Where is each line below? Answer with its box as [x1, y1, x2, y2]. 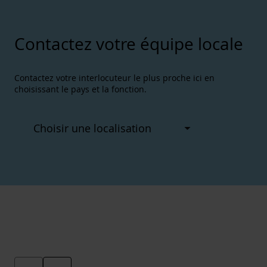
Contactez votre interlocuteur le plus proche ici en [14, 72, 215, 84]
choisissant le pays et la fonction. [14, 83, 147, 95]
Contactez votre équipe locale [14, 33, 243, 55]
